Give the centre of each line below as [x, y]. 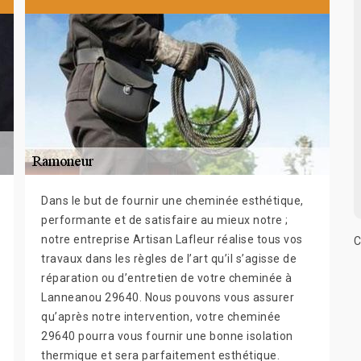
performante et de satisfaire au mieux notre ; [165, 220]
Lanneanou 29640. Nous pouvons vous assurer [168, 297]
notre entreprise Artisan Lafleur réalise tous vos [172, 239]
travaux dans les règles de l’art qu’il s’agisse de [169, 258]
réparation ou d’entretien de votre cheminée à [167, 278]
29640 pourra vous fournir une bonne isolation [167, 336]
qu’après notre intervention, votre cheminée [161, 316]
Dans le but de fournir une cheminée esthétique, [172, 200]
